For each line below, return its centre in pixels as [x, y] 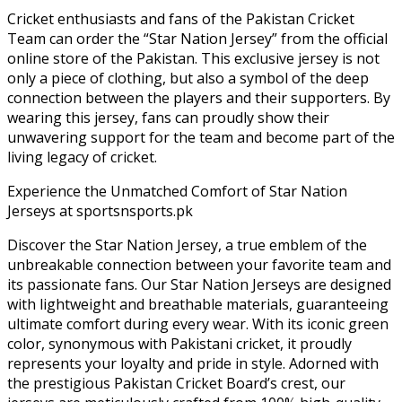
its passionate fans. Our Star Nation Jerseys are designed [199, 284]
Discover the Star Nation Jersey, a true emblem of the [187, 245]
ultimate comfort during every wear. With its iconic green [198, 323]
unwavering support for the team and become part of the [201, 137]
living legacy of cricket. [82, 157]
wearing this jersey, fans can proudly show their [168, 117]
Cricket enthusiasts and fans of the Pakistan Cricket [181, 18]
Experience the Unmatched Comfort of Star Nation [177, 191]
